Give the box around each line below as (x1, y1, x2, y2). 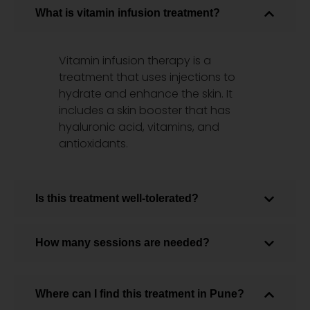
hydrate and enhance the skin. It (59, 86, 232, 102)
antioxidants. (59, 136, 128, 152)
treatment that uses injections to (59, 69, 235, 86)
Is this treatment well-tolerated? (35, 192, 199, 205)
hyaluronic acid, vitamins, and (59, 119, 219, 136)
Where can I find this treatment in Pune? (35, 288, 244, 300)
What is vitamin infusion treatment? (35, 7, 220, 19)
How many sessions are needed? (35, 237, 210, 249)
